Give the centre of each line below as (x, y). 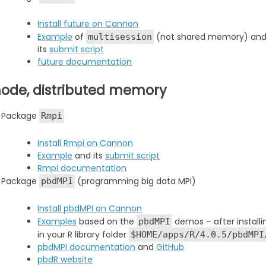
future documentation (85, 61)
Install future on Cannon (88, 23)
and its (89, 155)
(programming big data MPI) (136, 181)
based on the (107, 221)
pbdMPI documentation (87, 247)
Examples (57, 221)
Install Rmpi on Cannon (85, 143)
